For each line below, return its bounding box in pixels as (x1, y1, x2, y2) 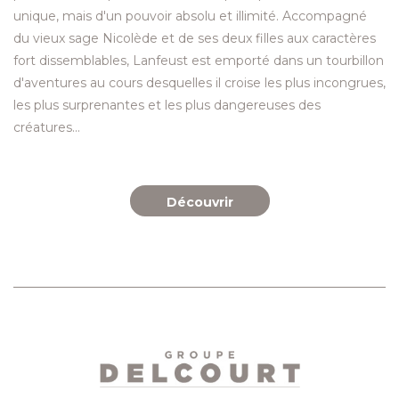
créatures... (13, 118, 84, 135)
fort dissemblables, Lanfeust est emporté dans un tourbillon (13, 52, 384, 69)
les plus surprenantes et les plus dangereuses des (13, 96, 321, 113)
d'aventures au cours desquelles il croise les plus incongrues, (13, 74, 386, 91)
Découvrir (166, 193, 233, 210)
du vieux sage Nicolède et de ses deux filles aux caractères (13, 29, 376, 46)
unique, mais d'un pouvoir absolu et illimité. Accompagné (13, 7, 367, 24)
